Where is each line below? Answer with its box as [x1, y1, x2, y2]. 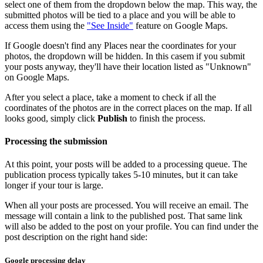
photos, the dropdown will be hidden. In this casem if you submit [5, 50, 245, 61]
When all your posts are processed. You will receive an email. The [5, 200, 248, 211]
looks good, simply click [5, 113, 97, 123]
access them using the [5, 20, 87, 31]
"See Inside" [87, 20, 133, 31]
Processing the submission [5, 136, 107, 147]
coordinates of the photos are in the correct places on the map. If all [5, 102, 252, 113]
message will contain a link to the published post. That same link [5, 211, 242, 221]
